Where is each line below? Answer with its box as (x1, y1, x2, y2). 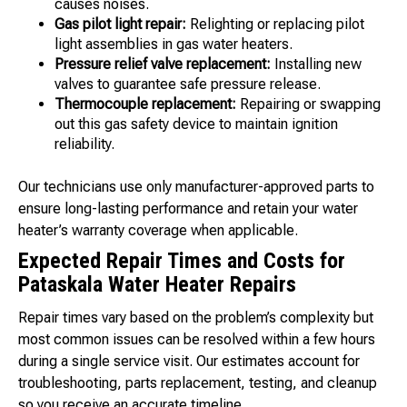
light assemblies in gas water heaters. (55, 35, 293, 54)
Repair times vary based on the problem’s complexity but (18, 309, 373, 327)
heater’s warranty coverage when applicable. (18, 222, 298, 240)
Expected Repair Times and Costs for (18, 248, 345, 274)
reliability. (55, 135, 114, 154)
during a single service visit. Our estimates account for (18, 352, 360, 371)
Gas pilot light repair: (55, 15, 186, 34)
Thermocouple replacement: (55, 95, 236, 114)
